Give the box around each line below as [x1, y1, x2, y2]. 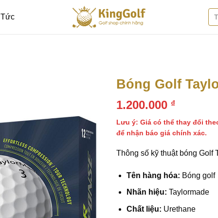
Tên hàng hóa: [126, 171, 180, 180]
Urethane [161, 204, 196, 213]
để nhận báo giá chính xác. [116, 128, 207, 137]
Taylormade [166, 188, 209, 197]
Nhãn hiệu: [126, 188, 167, 197]
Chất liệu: [126, 204, 162, 213]
